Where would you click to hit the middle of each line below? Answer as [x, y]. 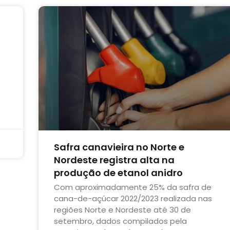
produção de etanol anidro [118, 172]
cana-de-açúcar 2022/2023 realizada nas [133, 198]
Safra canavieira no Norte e [119, 147]
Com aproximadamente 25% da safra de [132, 187]
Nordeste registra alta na [114, 160]
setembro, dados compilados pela [120, 221]
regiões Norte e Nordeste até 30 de [122, 209]
